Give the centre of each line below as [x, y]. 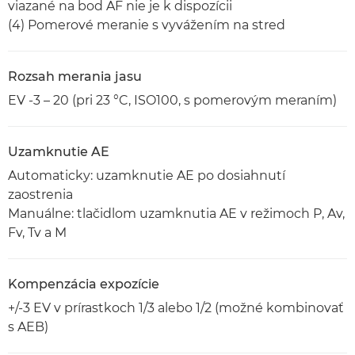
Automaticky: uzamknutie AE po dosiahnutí [147, 176]
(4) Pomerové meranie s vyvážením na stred [147, 25]
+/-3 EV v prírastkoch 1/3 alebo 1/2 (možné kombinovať [176, 308]
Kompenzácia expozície [84, 284]
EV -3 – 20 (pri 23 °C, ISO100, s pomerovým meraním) [172, 100]
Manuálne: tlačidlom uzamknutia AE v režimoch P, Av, [176, 214]
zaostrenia [40, 195]
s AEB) [28, 327]
